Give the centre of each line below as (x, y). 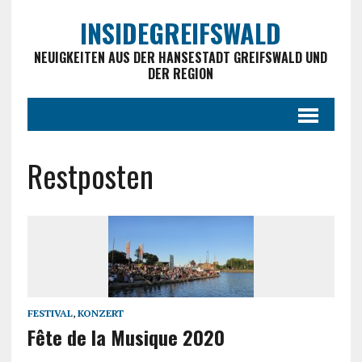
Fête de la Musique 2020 (126, 337)
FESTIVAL (50, 314)
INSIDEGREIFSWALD (181, 33)
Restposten (90, 175)
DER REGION (181, 74)
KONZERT (100, 314)
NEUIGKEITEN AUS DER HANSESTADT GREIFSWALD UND (181, 57)
